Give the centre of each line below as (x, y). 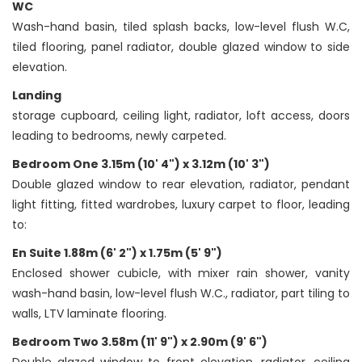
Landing (37, 96)
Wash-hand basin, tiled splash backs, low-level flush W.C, (181, 27)
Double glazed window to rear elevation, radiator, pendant (181, 185)
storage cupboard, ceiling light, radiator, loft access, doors (181, 116)
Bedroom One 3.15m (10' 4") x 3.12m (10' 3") (141, 164)
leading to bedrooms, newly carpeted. (119, 136)
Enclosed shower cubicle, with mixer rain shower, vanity (181, 274)
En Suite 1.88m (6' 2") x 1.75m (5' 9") (117, 253)
